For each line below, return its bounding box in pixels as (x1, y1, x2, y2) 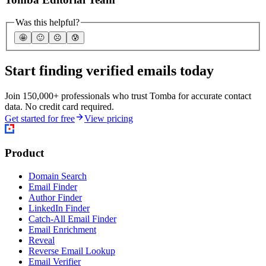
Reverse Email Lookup (28, 246, 115, 256)
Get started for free (5, 113, 75, 123)
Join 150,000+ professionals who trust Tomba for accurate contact (5, 90, 251, 101)
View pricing (84, 113, 133, 123)
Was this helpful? (15, 17, 80, 28)
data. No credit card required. (5, 101, 114, 112)
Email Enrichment (28, 224, 96, 235)
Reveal (28, 235, 55, 246)
